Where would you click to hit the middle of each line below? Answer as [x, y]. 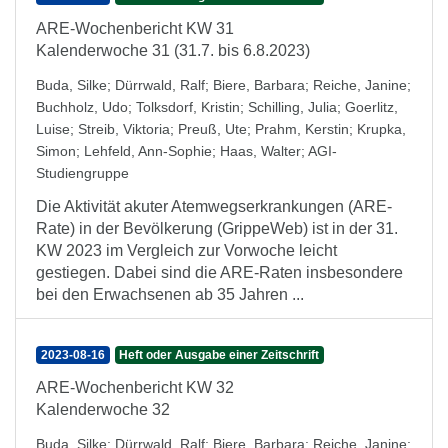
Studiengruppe [82, 173]
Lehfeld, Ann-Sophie [148, 151]
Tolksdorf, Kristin [188, 107]
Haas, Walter [260, 151]
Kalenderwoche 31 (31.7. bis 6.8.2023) [173, 50]
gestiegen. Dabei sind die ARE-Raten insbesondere [219, 272]
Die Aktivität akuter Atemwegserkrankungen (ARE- [214, 206]
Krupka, [381, 129]
